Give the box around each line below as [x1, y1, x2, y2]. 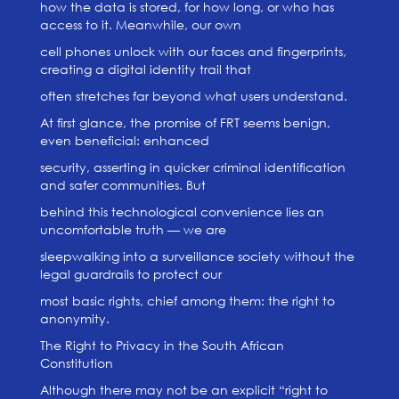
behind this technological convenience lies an [39, 203, 324, 220]
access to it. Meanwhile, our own [39, 16, 241, 33]
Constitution [39, 354, 113, 371]
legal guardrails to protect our [39, 265, 222, 282]
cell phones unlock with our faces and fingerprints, [39, 43, 346, 60]
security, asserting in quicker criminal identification [39, 159, 346, 175]
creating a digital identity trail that [39, 61, 251, 77]
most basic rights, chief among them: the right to [39, 292, 335, 309]
